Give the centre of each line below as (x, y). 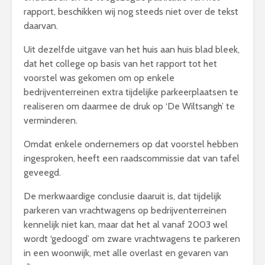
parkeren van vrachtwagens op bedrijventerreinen (125, 210)
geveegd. (42, 172)
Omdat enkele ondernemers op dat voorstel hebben (131, 144)
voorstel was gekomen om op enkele (99, 77)
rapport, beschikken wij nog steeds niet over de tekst (131, 11)
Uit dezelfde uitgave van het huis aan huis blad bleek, (132, 49)
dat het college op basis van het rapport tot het (120, 63)
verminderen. (51, 120)
